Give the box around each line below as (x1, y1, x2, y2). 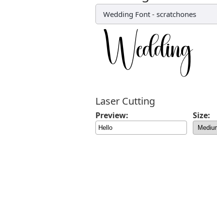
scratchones (156, 9, 196, 19)
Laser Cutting (95, 94, 155, 108)
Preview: (95, 110, 128, 121)
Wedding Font (103, 9, 150, 19)
